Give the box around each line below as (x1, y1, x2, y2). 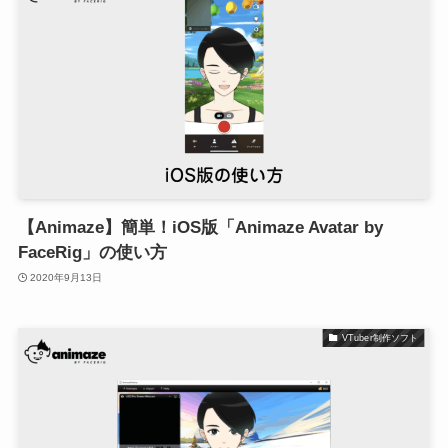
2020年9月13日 (30, 271, 103, 283)
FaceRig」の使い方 (17, 243, 167, 263)
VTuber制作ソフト (342, 332, 418, 343)
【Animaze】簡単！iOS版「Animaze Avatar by (17, 218, 383, 238)
